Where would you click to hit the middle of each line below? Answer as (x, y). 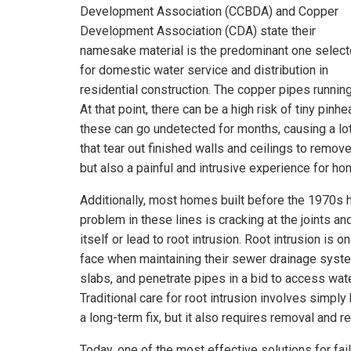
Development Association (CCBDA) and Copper (209, 11)
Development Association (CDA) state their (198, 31)
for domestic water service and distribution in (204, 70)
